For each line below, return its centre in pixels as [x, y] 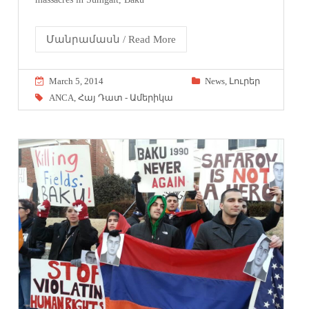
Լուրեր [244, 81]
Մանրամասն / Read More [111, 40]
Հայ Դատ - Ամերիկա [126, 98]
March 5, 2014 [77, 81]
